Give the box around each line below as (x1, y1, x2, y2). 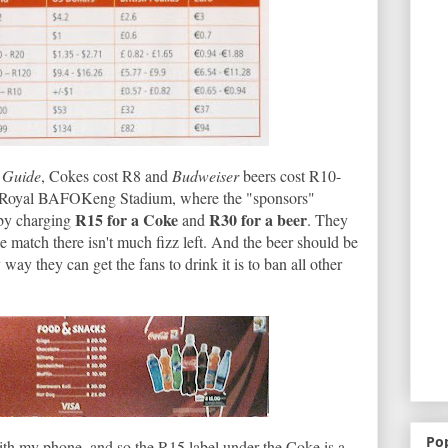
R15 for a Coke (75, 207, 178, 231)
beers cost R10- (243, 164, 341, 186)
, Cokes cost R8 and (41, 164, 172, 186)
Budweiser (172, 164, 243, 186)
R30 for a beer (209, 207, 307, 231)
